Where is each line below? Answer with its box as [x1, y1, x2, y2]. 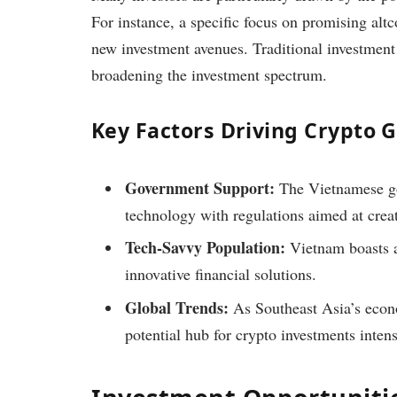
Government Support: [125, 175, 275, 199]
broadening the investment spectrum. [91, 63, 327, 85]
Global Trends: [125, 296, 229, 320]
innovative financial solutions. [125, 263, 316, 285]
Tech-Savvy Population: [125, 236, 285, 260]
